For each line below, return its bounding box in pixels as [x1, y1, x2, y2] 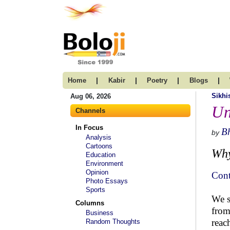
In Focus [75, 124, 103, 131]
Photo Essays [86, 177, 128, 185]
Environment [86, 160, 123, 167]
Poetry [147, 76, 167, 84]
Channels [75, 107, 105, 114]
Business [86, 209, 113, 217]
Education [86, 151, 116, 159]
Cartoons [86, 142, 112, 150]
